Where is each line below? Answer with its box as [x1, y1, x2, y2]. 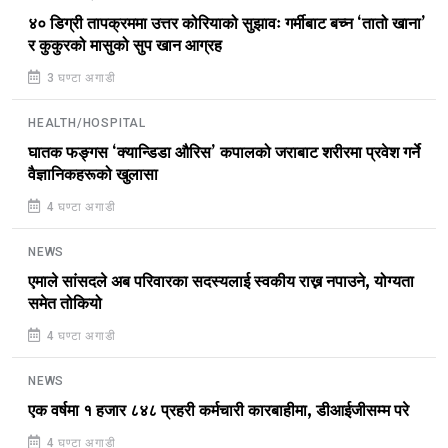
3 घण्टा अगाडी [42, 70, 116, 85]
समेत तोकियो [28, 294, 102, 313]
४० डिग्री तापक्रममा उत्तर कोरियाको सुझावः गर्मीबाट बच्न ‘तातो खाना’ [28, 14, 426, 33]
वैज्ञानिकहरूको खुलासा [28, 165, 158, 184]
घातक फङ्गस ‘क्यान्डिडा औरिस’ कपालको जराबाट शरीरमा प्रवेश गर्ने [28, 143, 420, 162]
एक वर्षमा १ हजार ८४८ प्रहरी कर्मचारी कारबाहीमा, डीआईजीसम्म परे [28, 401, 409, 420]
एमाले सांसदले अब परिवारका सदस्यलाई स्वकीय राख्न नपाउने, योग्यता [28, 272, 414, 291]
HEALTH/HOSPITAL [28, 115, 146, 130]
